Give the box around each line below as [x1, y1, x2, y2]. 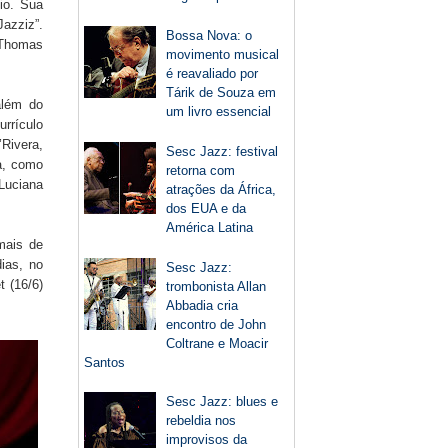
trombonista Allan [166, 278, 267, 294]
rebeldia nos [166, 413, 237, 429]
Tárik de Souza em [166, 85, 277, 100]
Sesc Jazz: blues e [166, 394, 279, 410]
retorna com [166, 162, 236, 178]
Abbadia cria [166, 297, 239, 313]
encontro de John [166, 316, 267, 332]
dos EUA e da [166, 200, 247, 216]
